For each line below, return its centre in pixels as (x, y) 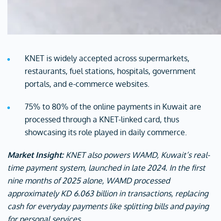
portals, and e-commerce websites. (87, 84)
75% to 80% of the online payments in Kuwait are (113, 107)
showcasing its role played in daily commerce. (106, 132)
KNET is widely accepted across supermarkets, (107, 58)
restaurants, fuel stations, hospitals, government (110, 71)
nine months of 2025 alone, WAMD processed (89, 181)
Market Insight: (36, 155)
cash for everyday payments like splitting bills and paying (108, 206)
